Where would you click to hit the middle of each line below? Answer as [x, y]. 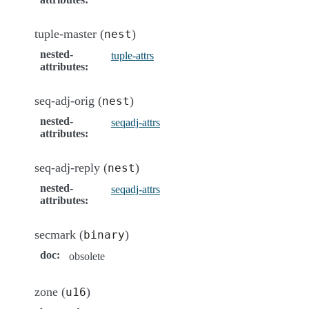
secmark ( [59, 234]
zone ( [50, 291]
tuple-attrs [132, 55]
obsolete [87, 256]
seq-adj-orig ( [68, 100]
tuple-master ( [69, 33]
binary [104, 235]
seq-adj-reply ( [71, 167]
